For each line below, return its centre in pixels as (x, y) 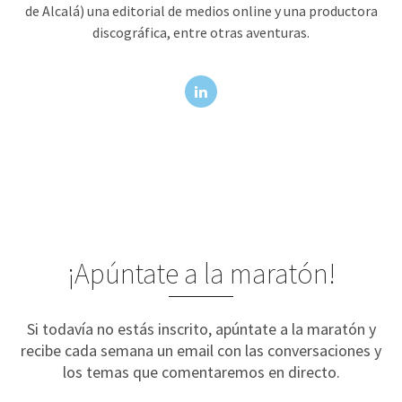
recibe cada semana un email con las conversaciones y (201, 350)
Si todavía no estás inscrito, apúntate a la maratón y (201, 328)
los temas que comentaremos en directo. (201, 371)
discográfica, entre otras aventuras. (201, 32)
